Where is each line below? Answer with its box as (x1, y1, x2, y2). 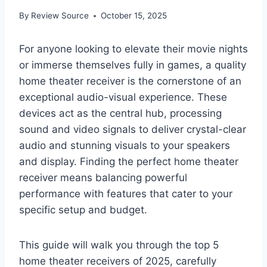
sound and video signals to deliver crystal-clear (19, 123, 246, 136)
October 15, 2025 (101, 11, 167, 21)
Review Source (31, 11, 89, 21)
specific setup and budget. (19, 204, 147, 216)
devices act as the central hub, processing (19, 107, 222, 120)
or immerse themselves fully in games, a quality (19, 59, 246, 72)
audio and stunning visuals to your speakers (19, 139, 230, 152)
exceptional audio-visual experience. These (19, 91, 227, 104)
